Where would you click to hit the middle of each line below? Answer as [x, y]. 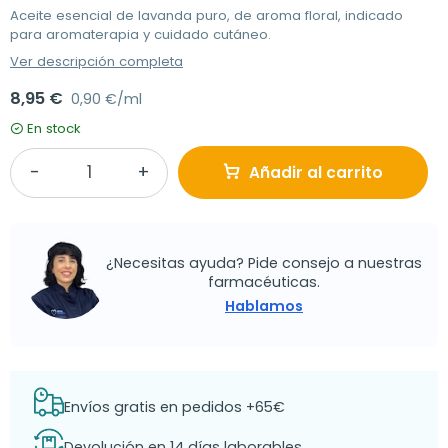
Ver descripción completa [96, 61]
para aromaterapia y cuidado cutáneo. [140, 34]
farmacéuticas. [264, 281]
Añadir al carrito [316, 172]
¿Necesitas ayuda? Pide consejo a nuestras [264, 262]
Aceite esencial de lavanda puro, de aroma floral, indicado [206, 15]
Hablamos [264, 305]
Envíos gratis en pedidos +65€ [174, 406]
